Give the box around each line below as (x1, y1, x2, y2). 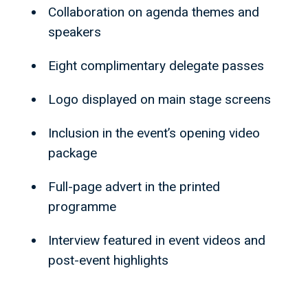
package (48, 145, 97, 162)
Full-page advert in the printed (48, 179, 220, 195)
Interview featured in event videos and (48, 232, 265, 249)
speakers (48, 24, 101, 41)
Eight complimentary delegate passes (48, 58, 264, 74)
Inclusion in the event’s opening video (48, 125, 260, 142)
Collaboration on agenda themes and (48, 4, 259, 21)
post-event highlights (48, 252, 168, 269)
